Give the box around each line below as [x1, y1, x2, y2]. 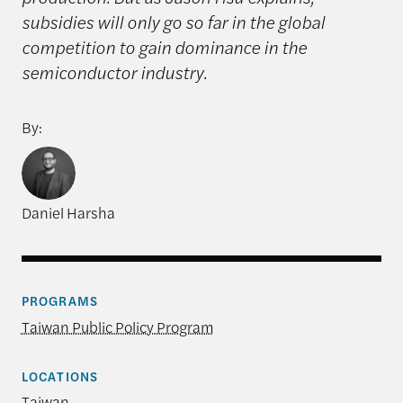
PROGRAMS [21, 291, 99, 310]
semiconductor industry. [21, 59, 215, 85]
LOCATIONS [21, 366, 99, 385]
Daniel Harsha [21, 201, 115, 224]
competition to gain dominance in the [21, 34, 307, 60]
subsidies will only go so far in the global [21, 9, 325, 35]
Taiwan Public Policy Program [21, 315, 214, 337]
